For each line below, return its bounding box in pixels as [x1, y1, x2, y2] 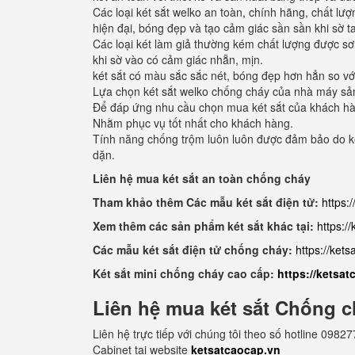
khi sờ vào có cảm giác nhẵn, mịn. [93, 52, 263, 67]
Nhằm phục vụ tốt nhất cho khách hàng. [93, 115, 293, 131]
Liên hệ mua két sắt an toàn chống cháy [93, 170, 311, 186]
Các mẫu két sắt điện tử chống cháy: [93, 242, 296, 258]
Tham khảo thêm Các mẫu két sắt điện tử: [93, 194, 319, 210]
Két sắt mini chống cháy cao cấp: [93, 265, 277, 281]
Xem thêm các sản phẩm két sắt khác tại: [93, 218, 314, 234]
